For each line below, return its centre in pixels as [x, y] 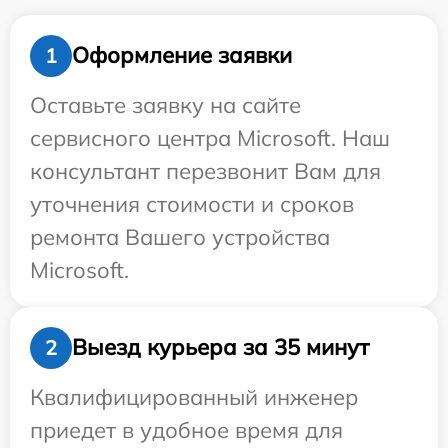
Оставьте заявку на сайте [165, 104]
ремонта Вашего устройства [180, 236]
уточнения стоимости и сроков [192, 203]
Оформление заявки [182, 55]
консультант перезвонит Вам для [205, 170]
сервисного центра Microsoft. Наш [210, 137]
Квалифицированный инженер [194, 396]
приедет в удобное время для [186, 429]
